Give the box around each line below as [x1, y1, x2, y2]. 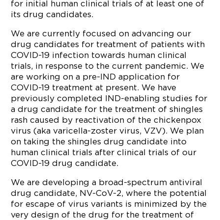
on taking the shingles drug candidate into [11, 137, 187, 146]
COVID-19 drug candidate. [11, 159, 119, 167]
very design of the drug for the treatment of [11, 210, 194, 219]
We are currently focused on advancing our [11, 29, 192, 38]
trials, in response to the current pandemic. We [11, 61, 205, 70]
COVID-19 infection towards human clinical [11, 51, 187, 59]
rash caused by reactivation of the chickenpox [11, 115, 202, 124]
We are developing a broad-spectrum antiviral [11, 178, 203, 187]
